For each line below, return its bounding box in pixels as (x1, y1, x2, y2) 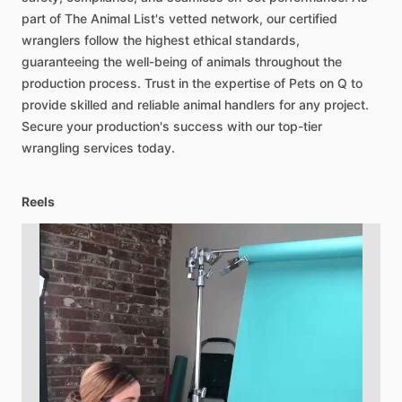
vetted (169, 11, 207, 26)
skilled (70, 97, 108, 112)
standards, (235, 32, 300, 48)
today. (137, 140, 175, 155)
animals (206, 54, 251, 69)
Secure (22, 118, 63, 134)
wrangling (22, 140, 80, 155)
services (83, 140, 134, 155)
